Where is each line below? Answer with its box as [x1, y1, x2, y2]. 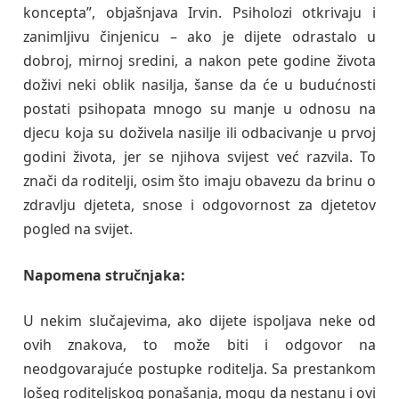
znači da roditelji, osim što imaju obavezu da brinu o [23, 171, 376, 191]
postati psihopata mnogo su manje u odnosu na [23, 99, 376, 119]
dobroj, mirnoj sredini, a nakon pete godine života [23, 51, 376, 71]
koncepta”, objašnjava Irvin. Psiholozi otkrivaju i [23, 3, 376, 23]
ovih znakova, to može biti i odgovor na [23, 335, 376, 355]
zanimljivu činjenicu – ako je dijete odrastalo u [23, 27, 376, 47]
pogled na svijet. [23, 219, 133, 240]
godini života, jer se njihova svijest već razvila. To [23, 147, 376, 167]
